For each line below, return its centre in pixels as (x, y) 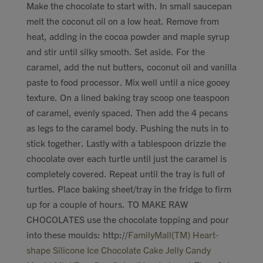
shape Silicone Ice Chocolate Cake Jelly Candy (119, 249)
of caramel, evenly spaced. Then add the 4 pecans (127, 112)
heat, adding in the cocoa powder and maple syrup (128, 36)
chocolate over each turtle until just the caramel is (127, 158)
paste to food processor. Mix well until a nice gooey (128, 82)
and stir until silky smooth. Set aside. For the (116, 51)
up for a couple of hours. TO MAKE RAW (107, 204)
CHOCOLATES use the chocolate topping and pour (128, 219)
